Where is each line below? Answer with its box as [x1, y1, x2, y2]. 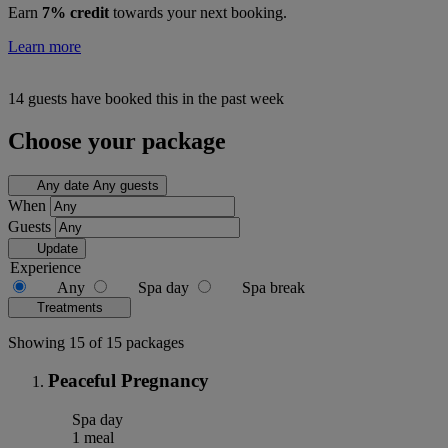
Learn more [8, 37, 81, 55]
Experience [10, 258, 81, 276]
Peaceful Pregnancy [48, 370, 209, 392]
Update [36, 240, 78, 256]
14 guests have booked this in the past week [8, 89, 284, 107]
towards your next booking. [109, 3, 287, 21]
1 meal [68, 428, 114, 446]
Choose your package [8, 127, 226, 154]
